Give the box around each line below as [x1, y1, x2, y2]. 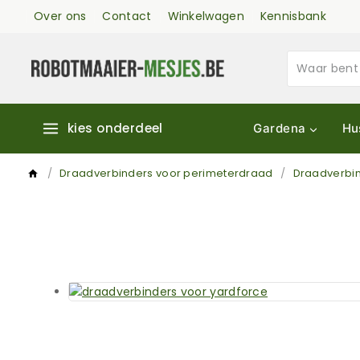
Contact [102, 8, 152, 24]
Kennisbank [260, 8, 326, 24]
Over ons [34, 8, 87, 24]
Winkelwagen [167, 8, 244, 24]
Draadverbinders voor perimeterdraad [59, 166, 273, 181]
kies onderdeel [67, 120, 163, 137]
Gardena [253, 121, 306, 136]
